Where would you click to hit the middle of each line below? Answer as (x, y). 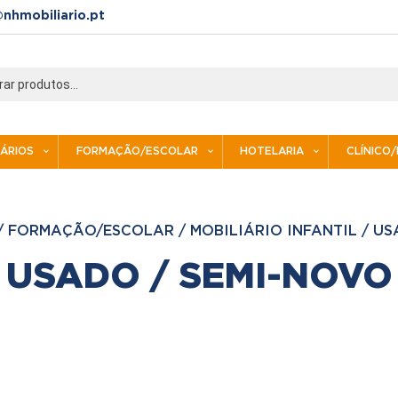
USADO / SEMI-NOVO (199, 277)
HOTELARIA (272, 151)
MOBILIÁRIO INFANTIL (274, 231)
